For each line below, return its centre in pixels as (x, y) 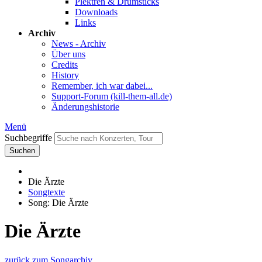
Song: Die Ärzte (58, 203)
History (65, 75)
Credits (65, 65)
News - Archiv (79, 44)
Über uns (68, 54)
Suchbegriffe (28, 138)
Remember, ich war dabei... (102, 86)
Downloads (96, 12)
